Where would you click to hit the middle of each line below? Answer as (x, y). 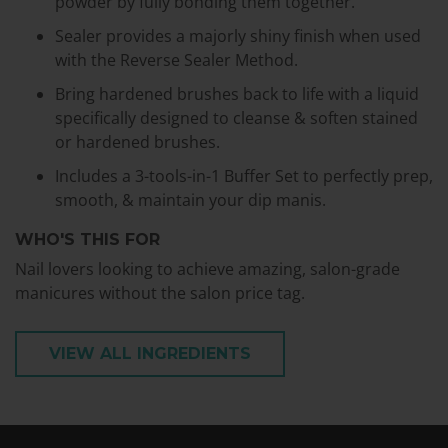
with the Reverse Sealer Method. (176, 59)
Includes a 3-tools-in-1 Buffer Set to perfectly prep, (244, 175)
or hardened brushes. (137, 141)
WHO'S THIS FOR (87, 239)
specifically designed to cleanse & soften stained (236, 117)
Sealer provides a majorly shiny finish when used (238, 35)
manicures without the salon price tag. (160, 292)
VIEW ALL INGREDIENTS (150, 353)
